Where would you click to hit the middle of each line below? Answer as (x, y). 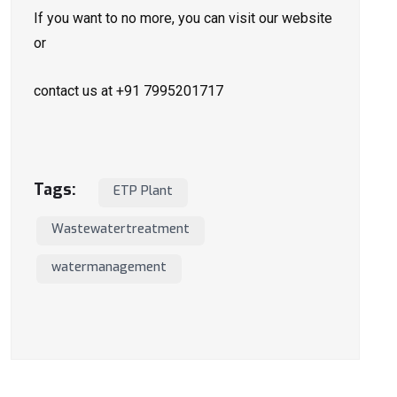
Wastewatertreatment (121, 230)
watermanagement (109, 268)
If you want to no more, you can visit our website (183, 19)
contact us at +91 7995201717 (128, 91)
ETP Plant (143, 191)
